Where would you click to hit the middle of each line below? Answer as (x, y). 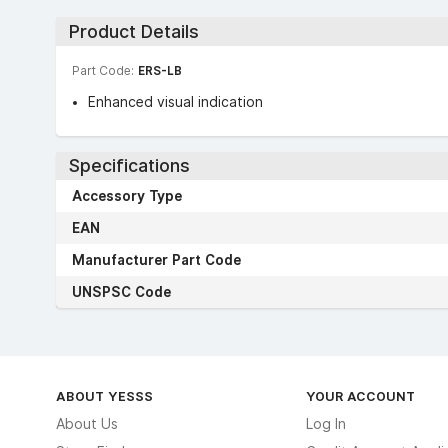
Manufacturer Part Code (156, 260)
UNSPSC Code (121, 292)
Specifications (129, 166)
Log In (325, 424)
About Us (87, 424)
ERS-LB (160, 70)
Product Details (133, 31)
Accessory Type (127, 196)
